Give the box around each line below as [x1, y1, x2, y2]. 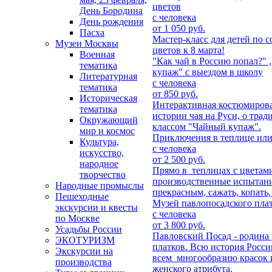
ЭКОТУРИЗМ [55, 235, 115, 246]
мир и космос [80, 126, 135, 137]
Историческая [80, 93, 137, 104]
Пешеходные [55, 191, 109, 202]
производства [55, 257, 112, 268]
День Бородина [80, 5, 143, 16]
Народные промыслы [55, 180, 144, 191]
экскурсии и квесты [55, 202, 138, 213]
